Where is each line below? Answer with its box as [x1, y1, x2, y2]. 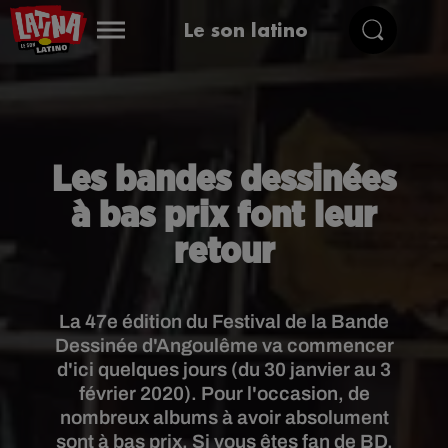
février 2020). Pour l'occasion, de [78, 383, 370, 404]
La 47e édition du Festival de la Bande [59, 311, 389, 332]
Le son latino [183, 17, 308, 42]
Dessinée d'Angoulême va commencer [54, 335, 394, 356]
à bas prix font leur [71, 198, 377, 234]
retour [173, 234, 275, 270]
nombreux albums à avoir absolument [59, 407, 389, 428]
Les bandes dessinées [52, 162, 396, 198]
